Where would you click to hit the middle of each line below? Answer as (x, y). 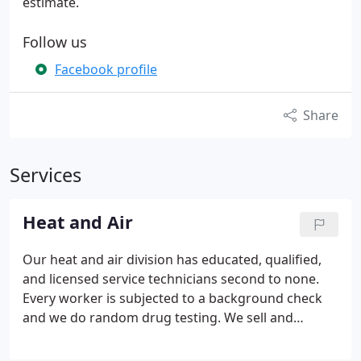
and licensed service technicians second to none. (171, 279)
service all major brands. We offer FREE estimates (172, 337)
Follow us (55, 42)
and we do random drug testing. (123, 317)
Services (46, 175)
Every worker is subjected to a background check (172, 298)
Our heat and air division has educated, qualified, (172, 259)
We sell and (259, 317)
